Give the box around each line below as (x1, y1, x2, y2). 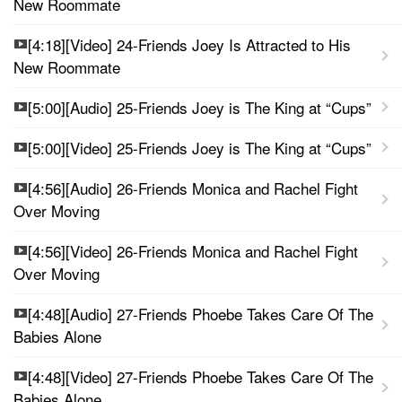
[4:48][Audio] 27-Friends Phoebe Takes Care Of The (28, 301, 373, 325)
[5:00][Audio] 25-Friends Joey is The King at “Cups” (28, 95, 371, 118)
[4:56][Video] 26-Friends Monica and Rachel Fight (28, 239, 358, 262)
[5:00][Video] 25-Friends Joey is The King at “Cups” (28, 135, 371, 159)
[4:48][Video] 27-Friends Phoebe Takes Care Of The (28, 364, 373, 388)
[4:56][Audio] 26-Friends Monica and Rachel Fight (28, 176, 358, 199)
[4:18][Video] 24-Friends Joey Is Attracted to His (28, 32, 351, 56)
